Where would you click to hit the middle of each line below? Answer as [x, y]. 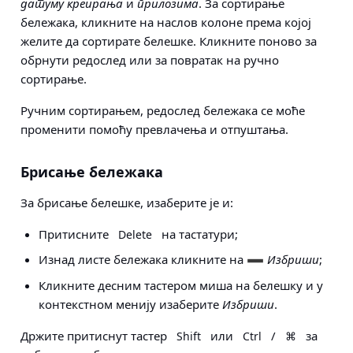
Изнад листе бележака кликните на [142, 260]
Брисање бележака [92, 172]
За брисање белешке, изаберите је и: [127, 203]
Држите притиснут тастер [95, 336]
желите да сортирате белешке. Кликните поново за [169, 41]
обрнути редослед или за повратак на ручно [150, 60]
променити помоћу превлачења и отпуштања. [154, 130]
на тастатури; [198, 234]
